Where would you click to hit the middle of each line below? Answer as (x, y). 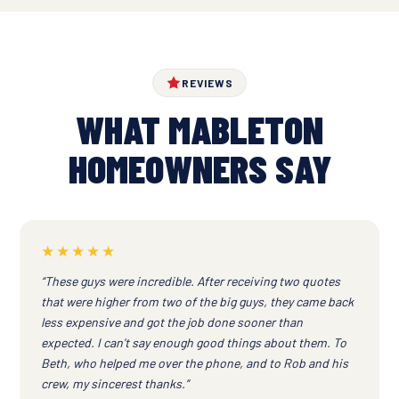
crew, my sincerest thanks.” (115, 384)
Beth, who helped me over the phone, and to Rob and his (195, 363)
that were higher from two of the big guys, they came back (197, 302)
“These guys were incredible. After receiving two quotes (191, 281)
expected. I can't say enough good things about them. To (194, 343)
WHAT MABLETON (199, 129)
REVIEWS (208, 83)
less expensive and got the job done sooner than (172, 322)
